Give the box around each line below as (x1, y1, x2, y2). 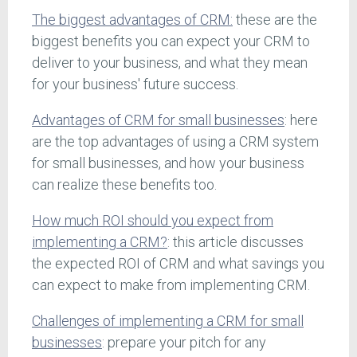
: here (284, 112, 318, 129)
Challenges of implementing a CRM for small (32, 312, 304, 330)
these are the (233, 11, 317, 29)
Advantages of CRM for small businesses (32, 112, 284, 129)
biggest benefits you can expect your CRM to (32, 33, 310, 50)
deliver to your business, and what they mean (32, 54, 308, 72)
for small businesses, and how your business (32, 155, 304, 172)
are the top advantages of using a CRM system (32, 133, 319, 151)
